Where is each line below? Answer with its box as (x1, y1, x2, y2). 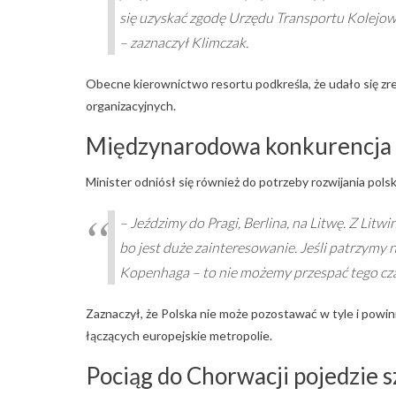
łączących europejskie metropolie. (86, 327, 272, 343)
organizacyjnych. (86, 97, 176, 113)
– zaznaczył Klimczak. (119, 33, 248, 50)
